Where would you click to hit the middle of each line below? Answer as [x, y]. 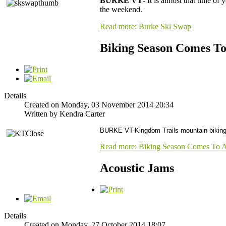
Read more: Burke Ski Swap [146, 27]
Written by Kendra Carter [65, 114]
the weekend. [121, 10]
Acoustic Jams [137, 168]
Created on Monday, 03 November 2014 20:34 [99, 104]
